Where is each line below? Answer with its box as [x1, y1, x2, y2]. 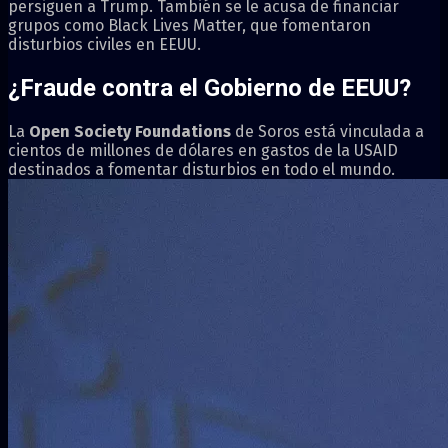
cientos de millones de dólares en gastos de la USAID [8, 141, 398, 161]
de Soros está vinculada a [231, 122, 424, 142]
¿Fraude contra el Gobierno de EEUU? [8, 74, 411, 103]
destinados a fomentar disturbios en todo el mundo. [8, 160, 395, 180]
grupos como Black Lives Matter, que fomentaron [8, 16, 371, 36]
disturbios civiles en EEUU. [8, 35, 201, 55]
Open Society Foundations [29, 122, 231, 142]
